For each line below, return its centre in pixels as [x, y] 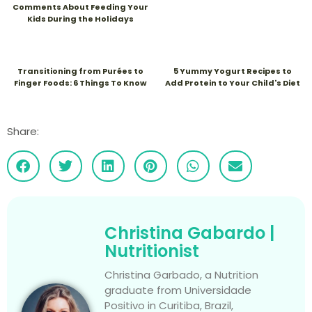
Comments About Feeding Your [80, 7]
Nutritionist [152, 251]
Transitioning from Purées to [80, 71]
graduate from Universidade [178, 290]
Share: [23, 132]
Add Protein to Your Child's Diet [233, 83]
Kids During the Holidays [80, 19]
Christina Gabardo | [189, 233]
